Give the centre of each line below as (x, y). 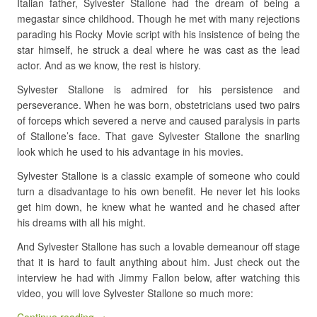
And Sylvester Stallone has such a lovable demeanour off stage (158, 247)
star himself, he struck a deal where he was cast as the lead (158, 50)
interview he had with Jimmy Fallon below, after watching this (158, 278)
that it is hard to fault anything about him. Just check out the (158, 262)
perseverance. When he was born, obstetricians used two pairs (158, 105)
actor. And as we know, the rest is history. (109, 65)
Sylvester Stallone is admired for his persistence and (158, 90)
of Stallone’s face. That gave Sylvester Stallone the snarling (158, 136)
